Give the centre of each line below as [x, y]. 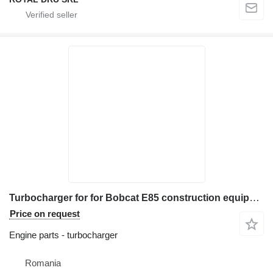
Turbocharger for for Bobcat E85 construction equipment [254, 198]
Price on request [45, 214]
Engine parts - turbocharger [63, 235]
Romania [43, 263]
